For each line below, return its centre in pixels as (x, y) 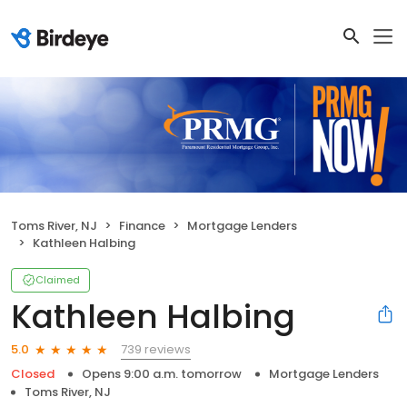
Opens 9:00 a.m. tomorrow (162, 373)
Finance (142, 225)
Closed (33, 373)
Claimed (58, 279)
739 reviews (156, 349)
